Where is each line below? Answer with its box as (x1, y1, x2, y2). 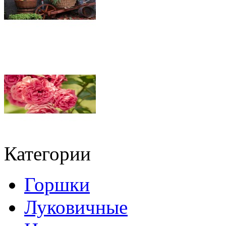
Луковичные (24, 196, 128, 218)
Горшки (24, 174, 90, 195)
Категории (4, 143, 91, 164)
